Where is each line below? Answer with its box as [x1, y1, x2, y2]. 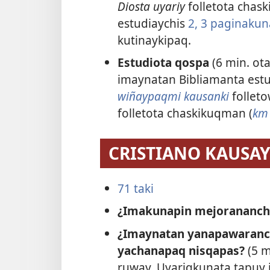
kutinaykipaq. [117, 31, 191, 48]
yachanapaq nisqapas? [117, 242, 248, 259]
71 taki [117, 180, 154, 196]
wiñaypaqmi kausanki [117, 88, 229, 105]
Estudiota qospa [117, 54, 212, 71]
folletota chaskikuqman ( [117, 105, 253, 122]
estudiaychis [117, 14, 188, 31]
